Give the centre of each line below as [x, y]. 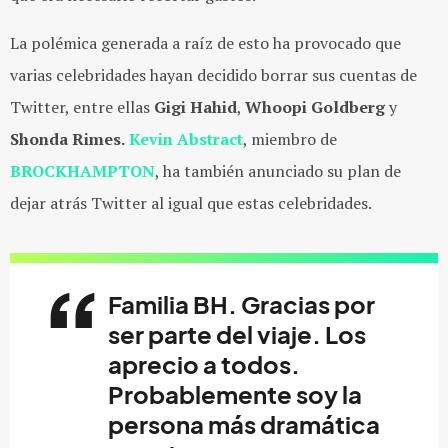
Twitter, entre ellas [82, 107]
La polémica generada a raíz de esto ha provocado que [205, 43]
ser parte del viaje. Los [237, 335]
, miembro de [290, 139]
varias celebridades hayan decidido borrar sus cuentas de [213, 75]
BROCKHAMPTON [82, 171]
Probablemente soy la [235, 395]
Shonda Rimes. [67, 139]
